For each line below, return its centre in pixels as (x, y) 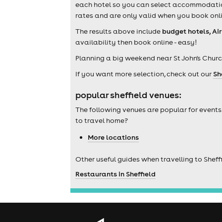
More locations (113, 137)
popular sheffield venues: (128, 95)
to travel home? (102, 120)
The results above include (119, 31)
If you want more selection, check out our (144, 74)
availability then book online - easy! (136, 42)
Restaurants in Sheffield (115, 174)
